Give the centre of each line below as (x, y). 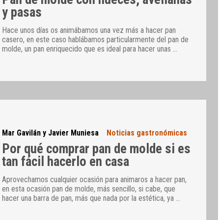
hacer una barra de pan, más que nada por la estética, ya (89, 198)
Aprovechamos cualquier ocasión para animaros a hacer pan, (95, 180)
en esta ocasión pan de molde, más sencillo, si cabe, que (89, 189)
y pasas (22, 12)
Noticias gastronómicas (147, 133)
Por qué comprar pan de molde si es (96, 149)
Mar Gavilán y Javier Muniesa (51, 133)
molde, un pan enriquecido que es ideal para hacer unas (88, 49)
